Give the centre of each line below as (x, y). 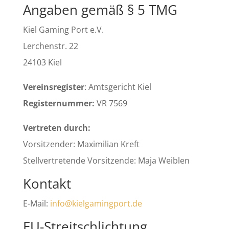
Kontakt (47, 184)
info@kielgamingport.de (96, 203)
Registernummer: (59, 103)
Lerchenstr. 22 (50, 46)
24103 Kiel (42, 62)
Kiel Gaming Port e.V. (63, 30)
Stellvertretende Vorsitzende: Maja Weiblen (106, 161)
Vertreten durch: (56, 128)
